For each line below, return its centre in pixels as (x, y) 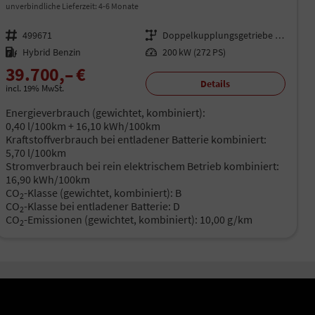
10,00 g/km (226, 220)
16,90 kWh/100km (47, 180)
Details (216, 83)
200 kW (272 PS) (194, 52)
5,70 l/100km (36, 153)
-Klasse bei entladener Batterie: (97, 206)
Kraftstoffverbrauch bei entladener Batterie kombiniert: (136, 140)
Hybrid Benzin (51, 52)
